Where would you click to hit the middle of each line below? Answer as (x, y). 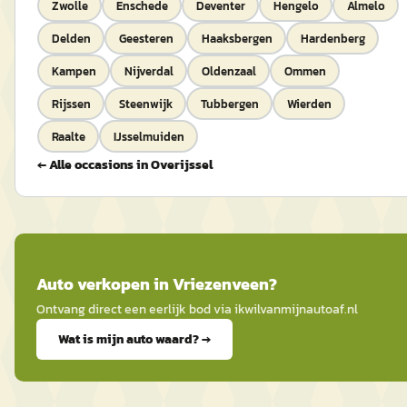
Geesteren (146, 38)
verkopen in (123, 284)
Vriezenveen (221, 284)
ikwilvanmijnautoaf (289, 309)
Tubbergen (229, 104)
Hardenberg (333, 38)
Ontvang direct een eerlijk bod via (135, 309)
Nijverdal (149, 71)
